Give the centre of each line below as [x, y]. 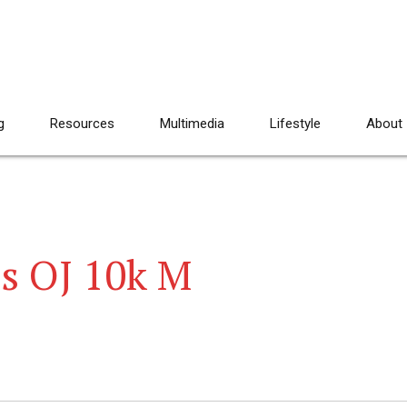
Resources [82, 124]
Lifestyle [295, 124]
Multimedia [192, 124]
